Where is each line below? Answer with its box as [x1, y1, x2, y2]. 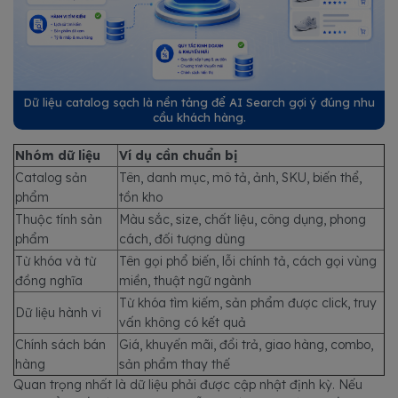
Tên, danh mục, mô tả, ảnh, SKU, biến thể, [119, 170, 362, 187]
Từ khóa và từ [15, 253, 96, 270]
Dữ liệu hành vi [15, 305, 101, 322]
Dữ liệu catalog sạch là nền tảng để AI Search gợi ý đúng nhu [23, 95, 375, 110]
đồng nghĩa [15, 273, 83, 290]
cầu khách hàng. [152, 110, 246, 125]
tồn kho [119, 189, 163, 206]
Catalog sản [15, 170, 87, 187]
